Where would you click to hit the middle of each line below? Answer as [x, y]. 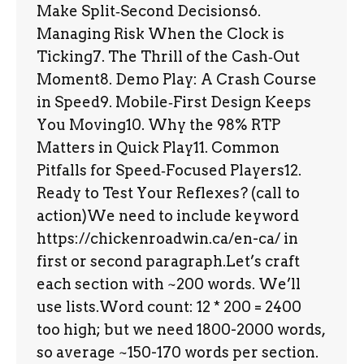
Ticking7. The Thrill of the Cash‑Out [168, 56]
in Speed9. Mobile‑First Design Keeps [174, 102]
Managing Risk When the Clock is [160, 34]
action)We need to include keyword [168, 216]
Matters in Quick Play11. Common [158, 147]
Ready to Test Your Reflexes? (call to [168, 193]
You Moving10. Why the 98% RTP [158, 125]
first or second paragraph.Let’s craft [168, 261]
